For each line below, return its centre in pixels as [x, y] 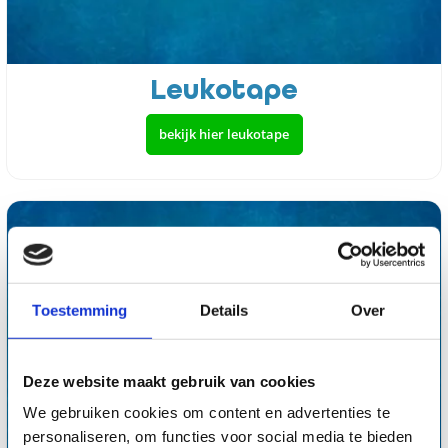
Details [224, 310]
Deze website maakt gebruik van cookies [169, 381]
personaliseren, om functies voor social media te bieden [218, 436]
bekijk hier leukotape [224, 133]
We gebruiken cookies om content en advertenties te [206, 412]
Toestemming [80, 310]
